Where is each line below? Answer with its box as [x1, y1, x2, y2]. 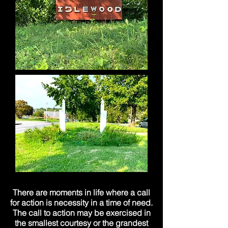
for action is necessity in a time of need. [10, 197, 153, 208]
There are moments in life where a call [13, 187, 150, 197]
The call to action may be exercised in [12, 208, 151, 218]
